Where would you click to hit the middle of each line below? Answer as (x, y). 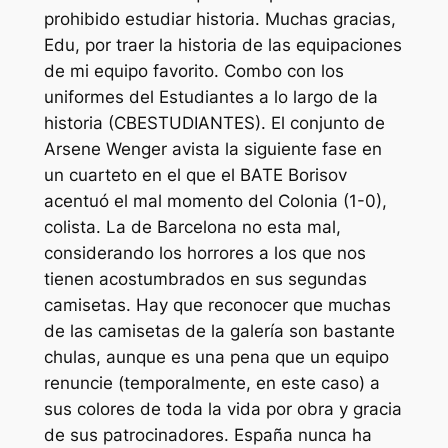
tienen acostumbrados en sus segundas (205, 279)
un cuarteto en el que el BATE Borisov (195, 175)
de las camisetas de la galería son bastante (219, 331)
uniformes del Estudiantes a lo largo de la (210, 97)
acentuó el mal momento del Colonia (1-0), (215, 201)
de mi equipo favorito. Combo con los (193, 71)
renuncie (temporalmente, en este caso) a (211, 383)
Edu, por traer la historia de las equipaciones (222, 45)
